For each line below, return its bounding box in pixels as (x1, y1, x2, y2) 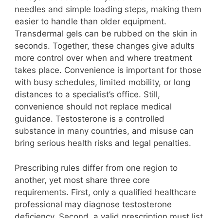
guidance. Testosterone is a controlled (15, 114, 164, 124)
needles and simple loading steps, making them (15, 4, 201, 15)
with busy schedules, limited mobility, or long (15, 77, 190, 88)
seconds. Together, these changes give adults (15, 41, 195, 51)
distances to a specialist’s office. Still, (15, 90, 160, 100)
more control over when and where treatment (15, 53, 192, 63)
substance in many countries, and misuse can (15, 126, 194, 136)
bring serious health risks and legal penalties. (15, 138, 191, 148)
